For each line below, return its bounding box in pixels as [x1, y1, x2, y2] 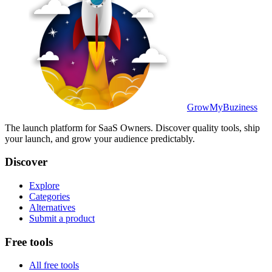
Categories [29, 191, 70, 202]
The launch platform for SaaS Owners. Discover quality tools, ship [5, 122, 260, 133]
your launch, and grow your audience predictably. [5, 133, 195, 144]
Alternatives [29, 202, 75, 212]
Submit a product [29, 213, 95, 223]
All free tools [29, 260, 79, 271]
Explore [29, 180, 59, 191]
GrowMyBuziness [187, 101, 257, 112]
